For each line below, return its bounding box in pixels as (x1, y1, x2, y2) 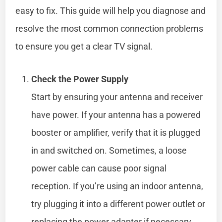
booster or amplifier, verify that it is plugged (31, 127, 201, 138)
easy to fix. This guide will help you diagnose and (15, 5, 206, 16)
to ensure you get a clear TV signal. (15, 41, 153, 52)
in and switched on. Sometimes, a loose (31, 145, 187, 156)
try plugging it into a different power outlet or (31, 198, 206, 209)
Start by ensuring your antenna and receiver (31, 91, 203, 102)
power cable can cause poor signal (31, 163, 167, 173)
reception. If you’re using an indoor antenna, (31, 180, 204, 191)
